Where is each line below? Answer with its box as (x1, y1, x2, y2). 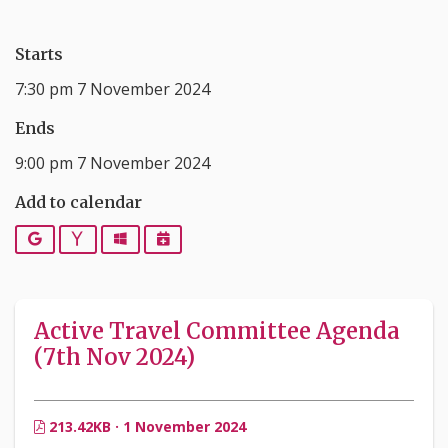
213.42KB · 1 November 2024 (45, 417, 246, 437)
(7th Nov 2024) (34, 343, 195, 372)
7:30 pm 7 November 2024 (15, 77, 210, 100)
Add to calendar (15, 191, 142, 212)
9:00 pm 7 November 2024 (15, 151, 210, 174)
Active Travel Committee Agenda (34, 317, 400, 346)
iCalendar (168, 228, 237, 248)
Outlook (125, 228, 187, 248)
